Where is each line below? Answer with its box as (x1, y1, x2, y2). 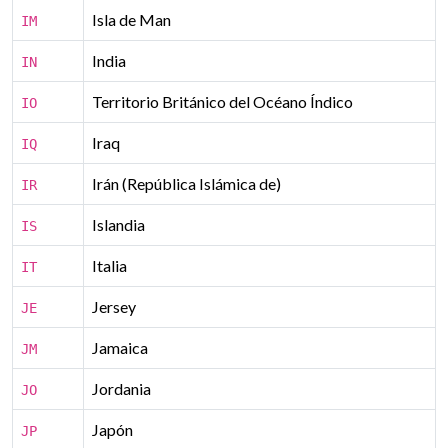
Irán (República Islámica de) (92, 174, 281, 193)
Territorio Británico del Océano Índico (92, 92, 353, 111)
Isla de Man (92, 10, 171, 29)
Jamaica (92, 338, 148, 357)
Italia (92, 256, 127, 275)
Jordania (92, 379, 151, 398)
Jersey (92, 297, 136, 316)
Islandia (92, 215, 145, 234)
